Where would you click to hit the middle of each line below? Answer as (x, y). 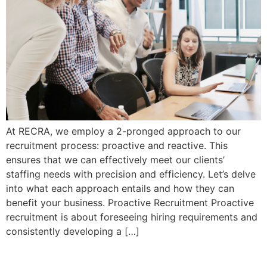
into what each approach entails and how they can (120, 188)
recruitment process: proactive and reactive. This (117, 145)
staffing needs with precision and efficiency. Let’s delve (131, 174)
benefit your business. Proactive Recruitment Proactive (130, 202)
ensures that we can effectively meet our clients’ (115, 159)
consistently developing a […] (73, 231)
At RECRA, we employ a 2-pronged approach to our (123, 131)
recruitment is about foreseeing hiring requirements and (132, 217)
